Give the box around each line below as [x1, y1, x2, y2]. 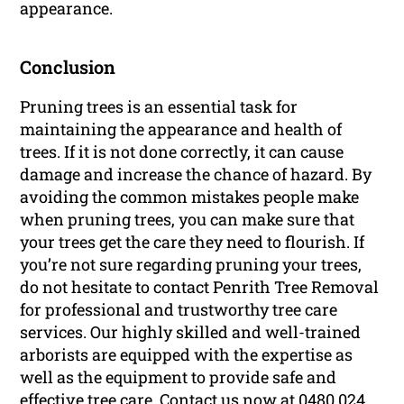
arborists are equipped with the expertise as [20, 343, 353, 365]
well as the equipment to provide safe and [20, 365, 337, 388]
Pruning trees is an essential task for [20, 95, 298, 117]
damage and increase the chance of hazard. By [20, 162, 372, 185]
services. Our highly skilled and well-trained [20, 320, 362, 343]
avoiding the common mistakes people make [20, 185, 360, 207]
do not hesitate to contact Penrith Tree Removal [20, 275, 380, 298]
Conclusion [20, 54, 116, 78]
